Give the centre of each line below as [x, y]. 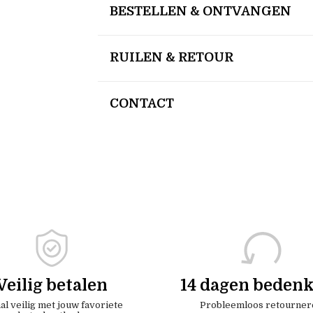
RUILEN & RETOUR [172, 57]
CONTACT [142, 103]
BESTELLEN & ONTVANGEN [201, 11]
